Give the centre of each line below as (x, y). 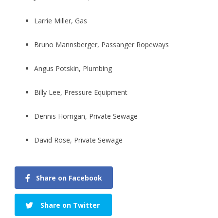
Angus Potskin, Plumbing (73, 68)
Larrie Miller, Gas (61, 20)
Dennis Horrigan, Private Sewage (86, 116)
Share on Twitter (70, 205)
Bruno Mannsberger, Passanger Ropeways (101, 44)
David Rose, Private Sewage (78, 140)
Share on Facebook (69, 178)
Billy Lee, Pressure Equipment (81, 92)
